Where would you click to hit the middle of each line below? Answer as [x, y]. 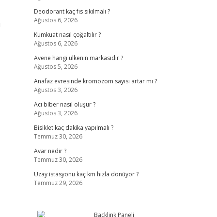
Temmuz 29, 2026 [58, 183]
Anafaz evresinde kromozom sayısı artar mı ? [95, 81]
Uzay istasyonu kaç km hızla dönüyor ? [86, 174]
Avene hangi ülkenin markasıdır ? [78, 58]
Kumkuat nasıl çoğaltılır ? [67, 35]
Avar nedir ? [50, 151]
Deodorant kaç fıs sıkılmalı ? [72, 11]
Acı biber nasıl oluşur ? [64, 104]
